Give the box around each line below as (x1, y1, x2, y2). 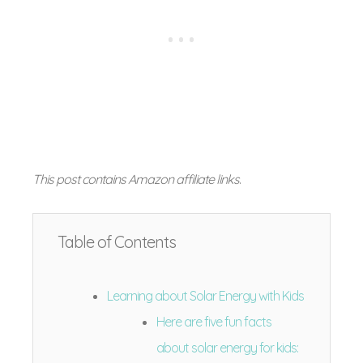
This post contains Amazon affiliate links (32, 171, 239, 187)
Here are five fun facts (156, 314, 271, 330)
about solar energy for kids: (156, 340, 298, 356)
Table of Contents (58, 232, 176, 252)
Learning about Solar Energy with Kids (106, 288, 304, 304)
